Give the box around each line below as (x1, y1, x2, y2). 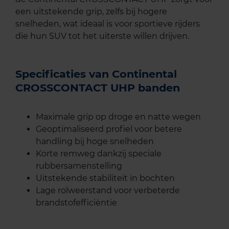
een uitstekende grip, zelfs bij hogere (15, 6, 167, 16)
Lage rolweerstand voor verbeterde (36, 185, 180, 195)
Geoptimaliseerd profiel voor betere (36, 124, 182, 134)
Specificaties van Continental (15, 67, 177, 80)
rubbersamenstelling (36, 161, 122, 171)
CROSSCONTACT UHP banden (15, 81, 180, 94)
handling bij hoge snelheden (36, 136, 154, 146)
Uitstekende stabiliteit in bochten (36, 173, 175, 183)
